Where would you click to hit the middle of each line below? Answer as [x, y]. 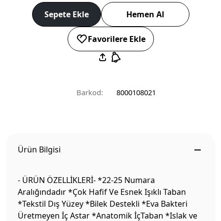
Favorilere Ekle [116, 39]
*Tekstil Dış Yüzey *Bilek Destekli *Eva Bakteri [103, 204]
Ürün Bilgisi [39, 150]
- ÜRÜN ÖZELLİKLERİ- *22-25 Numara [86, 180]
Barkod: [90, 92]
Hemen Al [145, 15]
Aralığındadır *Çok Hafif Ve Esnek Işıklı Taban [102, 192]
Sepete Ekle [66, 15]
